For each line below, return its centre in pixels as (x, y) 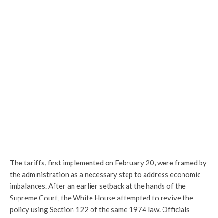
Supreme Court (34, 198)
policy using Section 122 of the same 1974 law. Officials (100, 209)
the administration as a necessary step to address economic (105, 174)
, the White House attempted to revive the (126, 198)
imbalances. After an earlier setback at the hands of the (98, 186)
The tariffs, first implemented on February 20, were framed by (108, 163)
